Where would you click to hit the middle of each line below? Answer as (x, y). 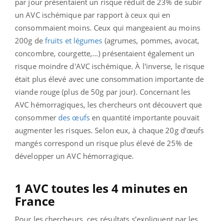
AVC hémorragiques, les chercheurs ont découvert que (109, 104)
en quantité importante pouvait (144, 117)
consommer (37, 117)
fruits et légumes (74, 40)
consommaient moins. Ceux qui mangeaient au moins (108, 27)
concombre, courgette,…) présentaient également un (105, 53)
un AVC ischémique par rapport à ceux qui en (93, 15)
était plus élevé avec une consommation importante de (110, 79)
